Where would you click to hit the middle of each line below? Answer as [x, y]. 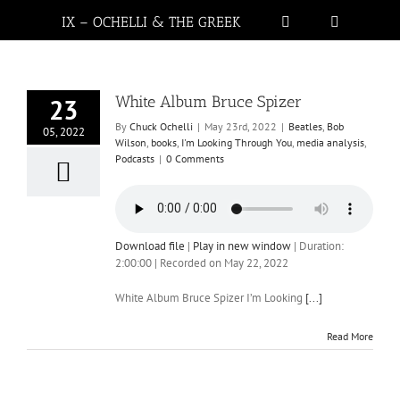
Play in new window [242, 246]
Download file [150, 246]
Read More [350, 336]
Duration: [321, 246]
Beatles [305, 126]
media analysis [330, 142]
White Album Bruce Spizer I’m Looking [210, 297]
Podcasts [135, 158]
